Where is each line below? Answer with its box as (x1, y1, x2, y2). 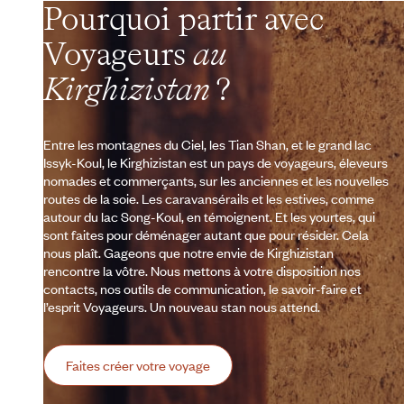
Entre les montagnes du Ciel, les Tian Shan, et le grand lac (43, 134, 372, 153)
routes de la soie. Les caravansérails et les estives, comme (43, 188, 374, 207)
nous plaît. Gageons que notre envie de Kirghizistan (43, 243, 334, 262)
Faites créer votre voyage (66, 355, 210, 374)
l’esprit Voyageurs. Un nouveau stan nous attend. (43, 297, 320, 316)
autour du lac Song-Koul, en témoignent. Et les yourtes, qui (43, 207, 375, 225)
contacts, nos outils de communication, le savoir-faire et (43, 279, 362, 298)
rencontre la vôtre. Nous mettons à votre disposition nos (43, 261, 361, 280)
